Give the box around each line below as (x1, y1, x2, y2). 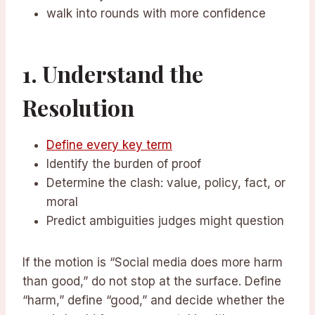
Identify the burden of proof (46, 157, 201, 172)
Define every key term (46, 138, 172, 153)
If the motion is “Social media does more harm (22, 255, 283, 270)
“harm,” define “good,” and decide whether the (22, 293, 285, 308)
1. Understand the (22, 58, 203, 89)
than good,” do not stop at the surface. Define (22, 274, 281, 289)
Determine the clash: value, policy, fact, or (46, 176, 285, 191)
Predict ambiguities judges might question (46, 214, 284, 229)
